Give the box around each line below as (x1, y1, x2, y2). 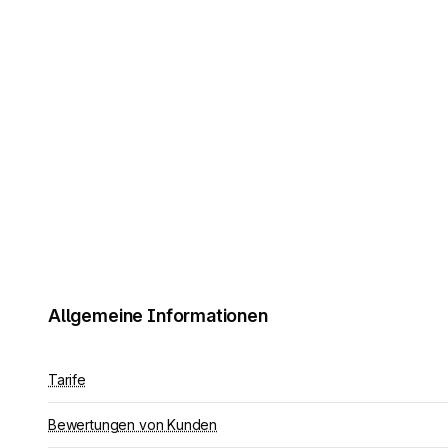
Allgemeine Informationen (48, 305, 268, 326)
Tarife (48, 371, 86, 388)
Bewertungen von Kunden (48, 416, 218, 433)
